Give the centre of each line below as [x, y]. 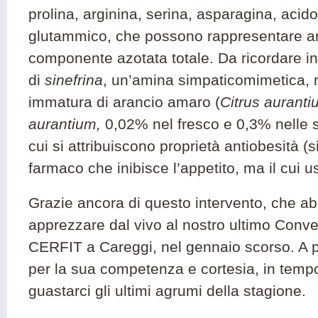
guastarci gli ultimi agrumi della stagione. [167, 291]
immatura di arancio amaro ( [124, 102]
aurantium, [67, 124]
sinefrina [74, 80]
